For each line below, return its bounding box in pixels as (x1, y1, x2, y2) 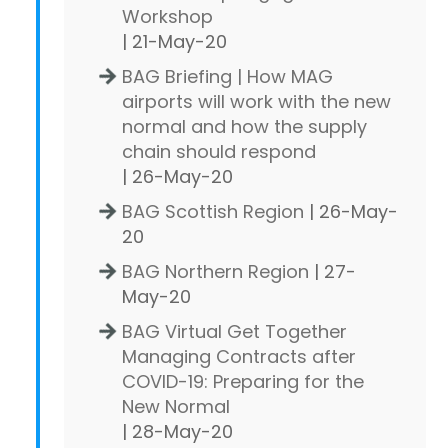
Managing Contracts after (122, 343, 356, 369)
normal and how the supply (122, 113, 367, 139)
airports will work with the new (122, 88, 391, 114)
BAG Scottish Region (122, 198, 304, 224)
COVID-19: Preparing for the (122, 368, 364, 394)
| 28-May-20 (122, 418, 233, 444)
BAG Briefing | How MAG (122, 63, 333, 89)
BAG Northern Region (122, 258, 309, 284)
